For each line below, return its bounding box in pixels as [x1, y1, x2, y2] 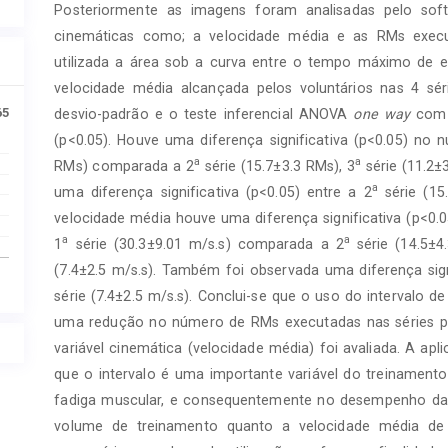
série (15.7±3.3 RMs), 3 [200, 157, 355, 174]
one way [353, 105, 411, 122]
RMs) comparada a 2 [54, 157, 194, 174]
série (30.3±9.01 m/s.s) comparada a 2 [68, 235, 344, 252]
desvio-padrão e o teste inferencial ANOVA [54, 105, 354, 122]
